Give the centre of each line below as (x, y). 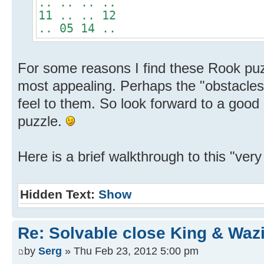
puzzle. (42, 121)
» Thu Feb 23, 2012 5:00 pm (130, 251)
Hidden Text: (59, 194)
